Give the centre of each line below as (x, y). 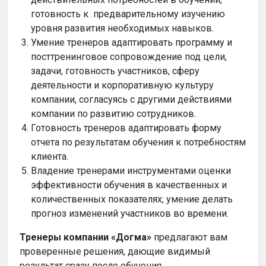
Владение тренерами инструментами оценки (131, 171)
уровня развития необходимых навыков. (123, 28)
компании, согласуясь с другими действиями (132, 100)
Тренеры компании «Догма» (85, 237)
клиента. (50, 157)
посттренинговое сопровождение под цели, (129, 57)
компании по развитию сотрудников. (114, 114)
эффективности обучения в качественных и (129, 185)
